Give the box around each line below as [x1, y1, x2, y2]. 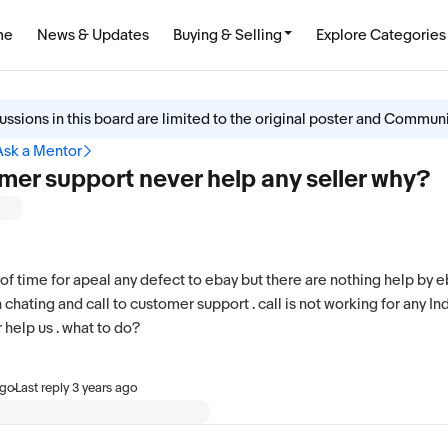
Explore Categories [316, 27, 446, 43]
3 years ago [72, 380, 138, 395]
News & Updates [37, 27, 149, 43]
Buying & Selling [173, 27, 282, 43]
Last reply [15, 380, 72, 395]
